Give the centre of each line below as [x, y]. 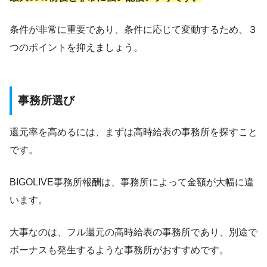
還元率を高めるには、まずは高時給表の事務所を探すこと [133, 132]
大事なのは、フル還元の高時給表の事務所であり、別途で [133, 232]
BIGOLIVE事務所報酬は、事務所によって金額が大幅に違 [132, 182]
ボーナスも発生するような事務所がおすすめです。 [119, 250]
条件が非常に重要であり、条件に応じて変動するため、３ [133, 30]
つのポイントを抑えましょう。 [76, 48]
